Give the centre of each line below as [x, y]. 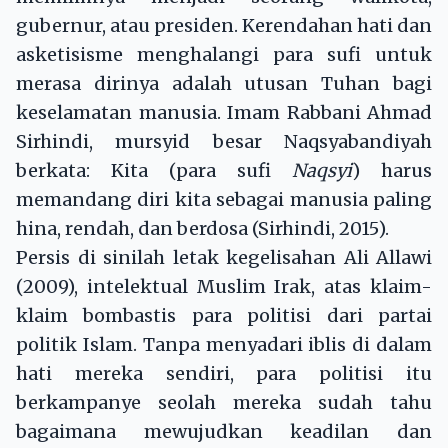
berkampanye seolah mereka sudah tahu [224, 403]
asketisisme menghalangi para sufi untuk [224, 55]
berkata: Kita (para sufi [154, 171]
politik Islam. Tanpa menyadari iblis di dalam [224, 345]
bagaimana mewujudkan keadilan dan [224, 432]
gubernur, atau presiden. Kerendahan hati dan [224, 26]
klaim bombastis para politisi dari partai [224, 316]
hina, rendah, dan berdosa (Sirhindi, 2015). [202, 229]
